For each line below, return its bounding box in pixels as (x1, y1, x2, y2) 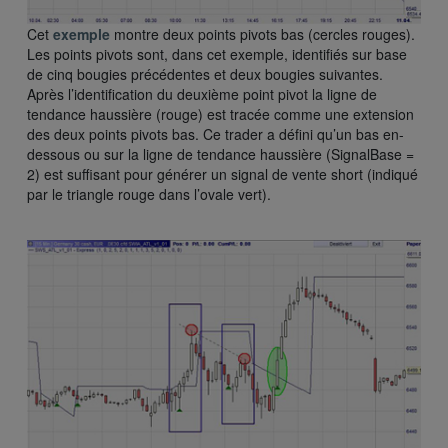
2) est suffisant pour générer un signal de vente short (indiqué (27, 164, 418, 185)
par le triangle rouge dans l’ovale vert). (27, 184, 271, 205)
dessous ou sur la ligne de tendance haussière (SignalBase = (27, 144, 414, 165)
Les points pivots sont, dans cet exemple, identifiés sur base (27, 44, 407, 65)
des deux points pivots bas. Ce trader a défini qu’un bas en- (27, 124, 404, 145)
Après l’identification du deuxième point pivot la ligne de (27, 84, 377, 105)
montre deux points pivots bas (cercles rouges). (110, 24, 415, 45)
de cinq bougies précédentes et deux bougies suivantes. (27, 64, 383, 85)
